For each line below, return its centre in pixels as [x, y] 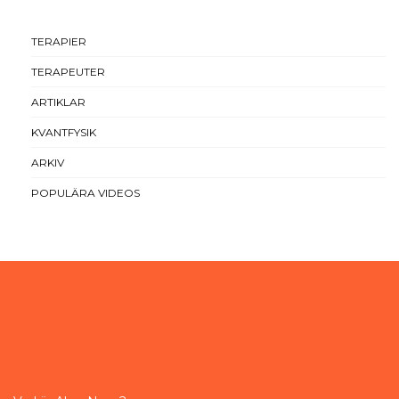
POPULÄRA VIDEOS [85, 193]
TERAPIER [59, 41]
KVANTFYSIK [64, 132]
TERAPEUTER [68, 72]
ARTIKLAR [58, 102]
